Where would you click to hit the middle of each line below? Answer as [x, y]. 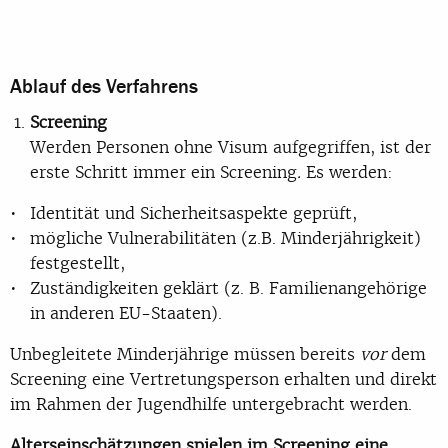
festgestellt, [77, 262]
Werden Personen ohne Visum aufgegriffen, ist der [230, 146]
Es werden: [347, 171]
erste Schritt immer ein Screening [163, 171]
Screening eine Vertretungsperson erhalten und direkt [223, 378]
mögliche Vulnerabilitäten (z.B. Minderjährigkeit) [225, 237]
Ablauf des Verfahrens [104, 87]
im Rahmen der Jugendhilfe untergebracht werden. [211, 403]
